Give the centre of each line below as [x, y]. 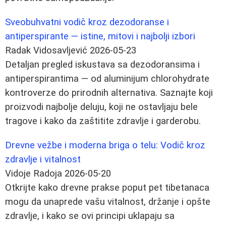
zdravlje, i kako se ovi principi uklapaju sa [90, 216]
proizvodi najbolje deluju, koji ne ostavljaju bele [101, 107]
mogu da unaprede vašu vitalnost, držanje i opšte [108, 202]
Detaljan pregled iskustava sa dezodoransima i [102, 64]
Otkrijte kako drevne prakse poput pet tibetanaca [107, 187]
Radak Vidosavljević [46, 50]
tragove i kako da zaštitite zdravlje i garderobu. [103, 121]
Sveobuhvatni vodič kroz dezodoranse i [87, 22]
